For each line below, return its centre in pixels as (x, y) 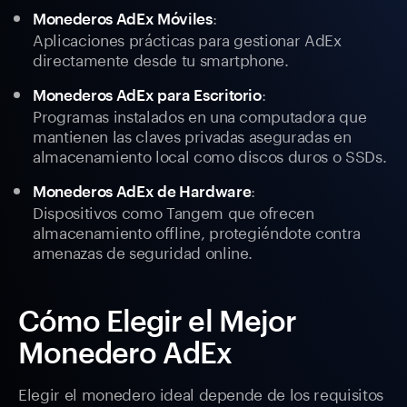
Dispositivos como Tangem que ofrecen (174, 211)
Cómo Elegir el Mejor (157, 321)
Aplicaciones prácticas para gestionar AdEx (187, 39)
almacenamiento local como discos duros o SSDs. (210, 155)
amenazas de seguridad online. (143, 251)
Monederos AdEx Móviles (123, 19)
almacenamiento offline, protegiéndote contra (197, 231)
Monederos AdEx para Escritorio (147, 95)
